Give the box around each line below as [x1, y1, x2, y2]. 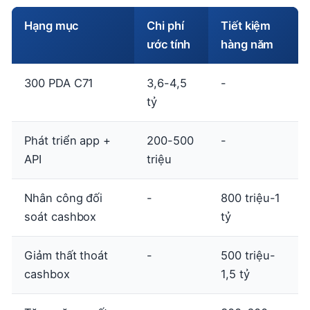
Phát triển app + [24, 133, 111, 147]
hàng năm [221, 37, 274, 51]
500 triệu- [221, 248, 275, 262]
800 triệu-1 [221, 190, 281, 205]
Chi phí [147, 18, 184, 33]
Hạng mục [24, 18, 79, 33]
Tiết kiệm [221, 18, 271, 33]
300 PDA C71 [24, 75, 94, 90]
